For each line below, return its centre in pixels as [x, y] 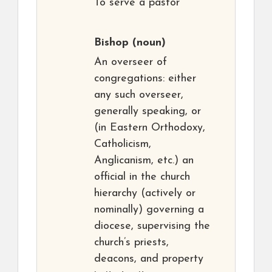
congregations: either [145, 79]
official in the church [142, 177]
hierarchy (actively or [145, 194]
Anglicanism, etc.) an [144, 161]
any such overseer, [139, 95]
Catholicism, [123, 144]
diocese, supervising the [152, 226]
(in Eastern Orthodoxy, [150, 128]
